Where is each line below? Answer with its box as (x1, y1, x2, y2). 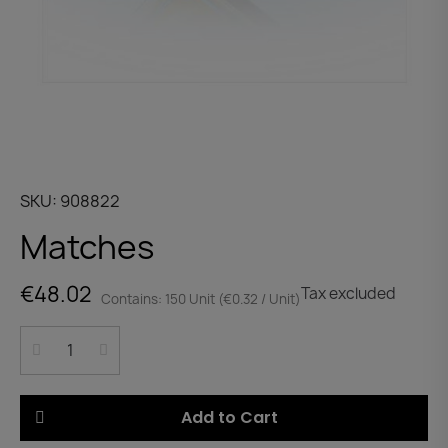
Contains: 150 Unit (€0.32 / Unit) (101, 289, 301, 308)
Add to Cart (180, 405, 278, 429)
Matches (20, 224, 154, 269)
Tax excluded (301, 283, 396, 305)
